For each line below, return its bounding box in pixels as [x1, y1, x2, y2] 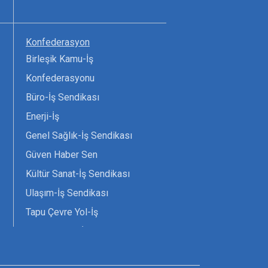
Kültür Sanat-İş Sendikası [26, 168, 130, 180]
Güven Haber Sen [26, 149, 98, 161]
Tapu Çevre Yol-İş [26, 206, 98, 218]
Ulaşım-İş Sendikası [26, 187, 108, 199]
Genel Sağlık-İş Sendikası [26, 130, 132, 142]
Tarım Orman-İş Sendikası [26, 226, 132, 237]
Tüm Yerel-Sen [26, 245, 86, 257]
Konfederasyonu [26, 72, 95, 84]
